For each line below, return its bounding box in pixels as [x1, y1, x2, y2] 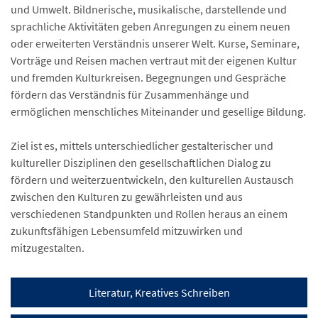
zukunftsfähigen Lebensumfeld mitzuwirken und [11, 223, 243, 238]
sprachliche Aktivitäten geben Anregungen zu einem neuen [11, 18, 290, 33]
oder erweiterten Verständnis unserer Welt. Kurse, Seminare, [11, 35, 300, 50]
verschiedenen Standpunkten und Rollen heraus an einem [11, 206, 287, 221]
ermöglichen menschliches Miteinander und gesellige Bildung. [11, 104, 306, 119]
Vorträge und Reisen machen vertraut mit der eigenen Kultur [11, 53, 297, 67]
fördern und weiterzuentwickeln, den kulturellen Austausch [11, 172, 294, 187]
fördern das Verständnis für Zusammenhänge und [11, 87, 249, 102]
